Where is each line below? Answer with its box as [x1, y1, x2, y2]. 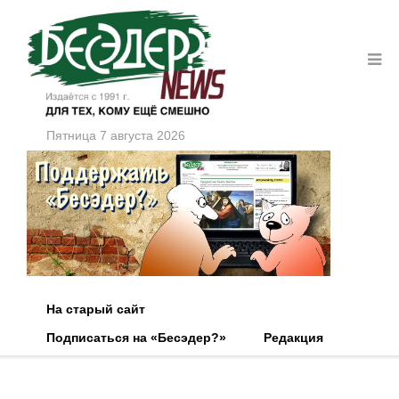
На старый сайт [46, 302, 145, 317]
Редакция [264, 330, 323, 346]
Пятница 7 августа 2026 [46, 127, 185, 142]
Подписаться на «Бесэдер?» [46, 330, 226, 346]
